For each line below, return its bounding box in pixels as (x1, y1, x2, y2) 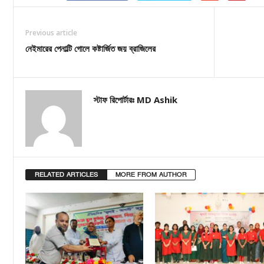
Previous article (25, 28, 77, 38)
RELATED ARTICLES (35, 170, 98, 180)
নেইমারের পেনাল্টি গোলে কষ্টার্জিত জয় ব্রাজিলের (25, 42, 156, 55)
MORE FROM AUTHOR (115, 170, 187, 180)
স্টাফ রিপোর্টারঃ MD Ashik (94, 94, 177, 106)
